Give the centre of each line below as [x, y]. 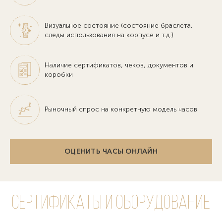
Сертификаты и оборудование [111, 203]
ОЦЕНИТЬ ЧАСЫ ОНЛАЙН [111, 151]
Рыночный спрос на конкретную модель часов [121, 110]
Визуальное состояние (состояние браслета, [119, 25]
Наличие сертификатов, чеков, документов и [119, 65]
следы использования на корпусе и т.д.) [109, 35]
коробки [59, 74]
